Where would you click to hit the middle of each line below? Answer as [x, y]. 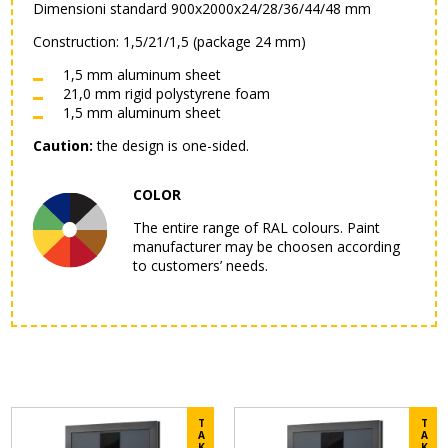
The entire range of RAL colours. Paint [257, 228]
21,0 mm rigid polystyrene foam [167, 94]
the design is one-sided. [171, 146]
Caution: [63, 146]
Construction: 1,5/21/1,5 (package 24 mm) [170, 42]
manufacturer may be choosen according [267, 247]
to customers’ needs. [201, 266]
